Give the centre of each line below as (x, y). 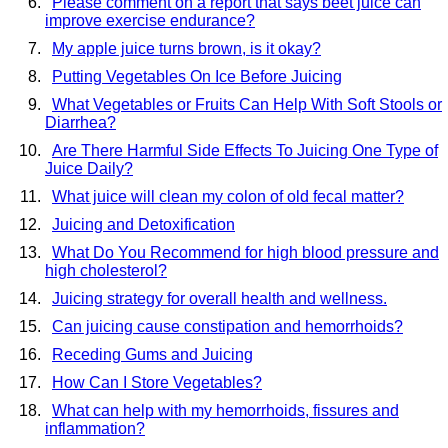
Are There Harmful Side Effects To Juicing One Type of (245, 150)
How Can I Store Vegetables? (157, 382)
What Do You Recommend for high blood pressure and (245, 252)
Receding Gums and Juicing (152, 354)
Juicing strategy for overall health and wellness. (219, 298)
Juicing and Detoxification (143, 224)
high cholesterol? (106, 270)
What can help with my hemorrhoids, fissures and (225, 410)
